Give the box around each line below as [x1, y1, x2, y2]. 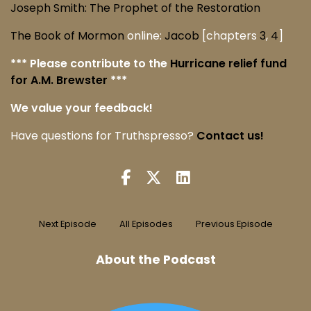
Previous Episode [195, 218, 273, 230]
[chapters [199, 28, 260, 44]
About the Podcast [95, 251, 216, 269]
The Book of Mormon [10, 28, 124, 44]
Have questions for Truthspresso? [10, 128, 196, 144]
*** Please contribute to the [10, 56, 170, 72]
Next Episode [38, 218, 96, 230]
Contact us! [196, 128, 264, 144]
